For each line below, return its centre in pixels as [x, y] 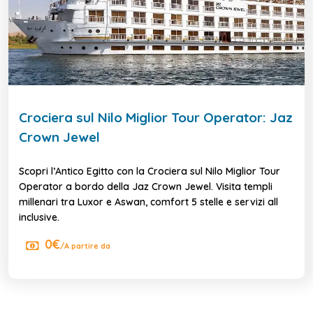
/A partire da [85, 246]
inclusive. [39, 217]
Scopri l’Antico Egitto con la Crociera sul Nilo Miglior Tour [150, 171]
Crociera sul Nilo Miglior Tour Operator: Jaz [156, 117]
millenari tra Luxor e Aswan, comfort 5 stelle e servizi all [148, 202]
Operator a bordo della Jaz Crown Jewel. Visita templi [146, 186]
